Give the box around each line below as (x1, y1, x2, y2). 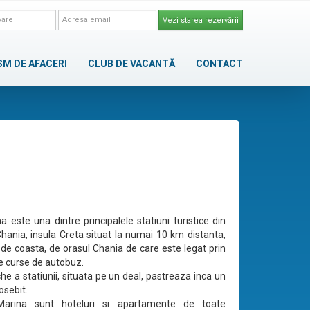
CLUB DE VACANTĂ (88, 58, 175, 69)
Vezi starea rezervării (163, 15, 239, 25)
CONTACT (196, 58, 243, 69)
